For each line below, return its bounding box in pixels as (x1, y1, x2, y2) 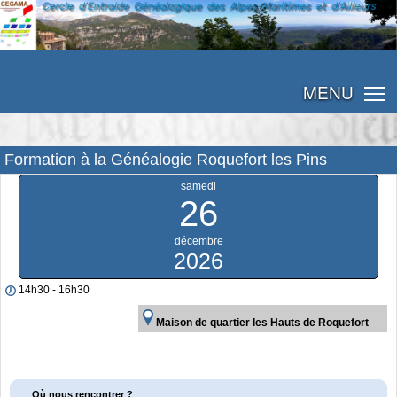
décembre (174, 234, 223, 247)
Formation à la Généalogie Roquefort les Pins (4, 150, 327, 168)
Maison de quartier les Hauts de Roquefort (156, 315, 369, 329)
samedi (181, 179, 216, 192)
